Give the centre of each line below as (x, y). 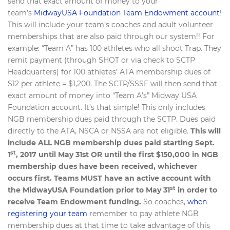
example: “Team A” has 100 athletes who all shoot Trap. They (114, 48)
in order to (196, 190)
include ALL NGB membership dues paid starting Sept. (111, 143)
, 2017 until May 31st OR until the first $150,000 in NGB (117, 155)
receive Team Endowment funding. (74, 202)
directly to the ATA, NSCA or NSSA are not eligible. (99, 131)
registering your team (47, 214)
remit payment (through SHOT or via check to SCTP (101, 60)
